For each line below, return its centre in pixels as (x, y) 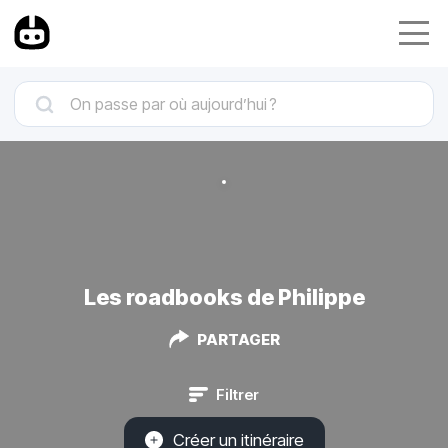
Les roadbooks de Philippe (224, 296)
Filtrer (237, 394)
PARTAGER (238, 339)
